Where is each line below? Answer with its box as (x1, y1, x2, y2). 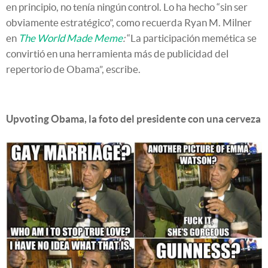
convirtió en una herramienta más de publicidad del (6, 47, 229, 59)
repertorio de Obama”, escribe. (6, 63, 141, 75)
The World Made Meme (19, 32, 123, 44)
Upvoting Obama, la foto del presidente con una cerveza (6, 112, 261, 124)
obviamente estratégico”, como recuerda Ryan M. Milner (6, 16, 252, 28)
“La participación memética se (125, 32, 257, 44)
